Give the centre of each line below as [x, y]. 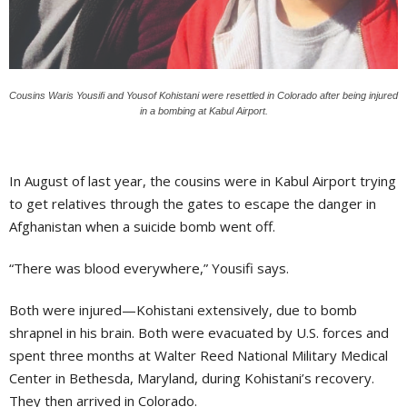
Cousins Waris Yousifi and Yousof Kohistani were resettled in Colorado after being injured [203, 95]
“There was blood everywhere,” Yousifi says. [151, 268]
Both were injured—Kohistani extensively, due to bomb [183, 309]
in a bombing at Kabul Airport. [203, 110]
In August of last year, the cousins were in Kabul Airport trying [203, 180]
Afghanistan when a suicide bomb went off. [146, 226]
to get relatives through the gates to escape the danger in [193, 203]
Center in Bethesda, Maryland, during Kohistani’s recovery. [192, 377]
